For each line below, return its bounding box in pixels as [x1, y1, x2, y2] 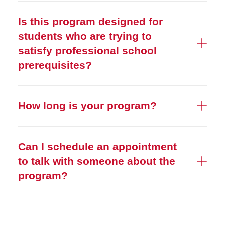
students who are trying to [18, 30, 152, 42]
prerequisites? [18, 59, 92, 71]
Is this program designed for [18, 16, 163, 27]
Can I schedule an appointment [18, 141, 177, 152]
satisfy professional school [18, 45, 157, 56]
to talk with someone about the [18, 155, 175, 167]
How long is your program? [18, 100, 157, 111]
